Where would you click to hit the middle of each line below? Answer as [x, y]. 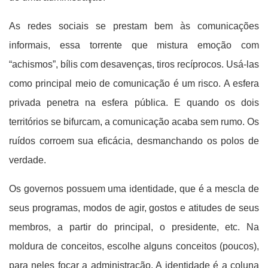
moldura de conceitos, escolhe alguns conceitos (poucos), [134, 246]
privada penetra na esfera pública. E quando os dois [134, 103]
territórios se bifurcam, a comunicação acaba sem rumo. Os [134, 122]
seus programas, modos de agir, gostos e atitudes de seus [134, 208]
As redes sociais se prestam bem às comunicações [134, 26]
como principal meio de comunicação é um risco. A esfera [134, 83]
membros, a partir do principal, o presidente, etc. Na [134, 227]
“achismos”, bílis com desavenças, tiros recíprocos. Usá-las [134, 64]
